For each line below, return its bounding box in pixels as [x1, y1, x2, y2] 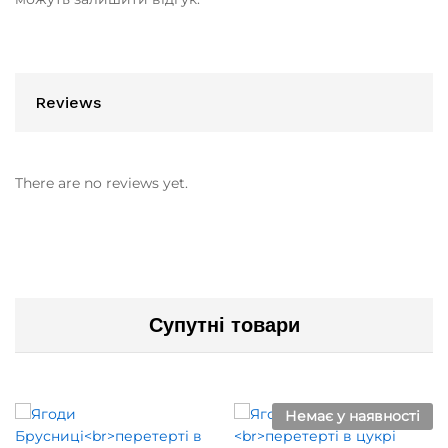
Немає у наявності [285, 407, 420, 426]
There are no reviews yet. [15, 174, 188, 193]
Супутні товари [148, 313, 300, 338]
